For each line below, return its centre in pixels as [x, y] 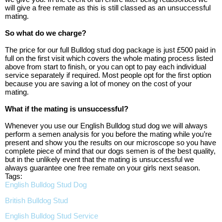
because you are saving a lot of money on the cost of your [98, 84]
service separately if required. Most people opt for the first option [108, 75]
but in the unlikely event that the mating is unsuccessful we [99, 160]
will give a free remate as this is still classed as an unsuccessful [108, 8]
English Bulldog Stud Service [52, 216]
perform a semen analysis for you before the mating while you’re [108, 134]
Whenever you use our [43, 126]
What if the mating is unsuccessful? [67, 109]
